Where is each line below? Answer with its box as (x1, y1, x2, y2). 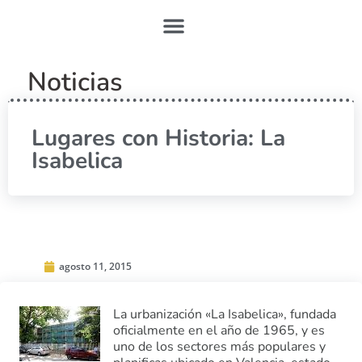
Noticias (27, 65, 122, 99)
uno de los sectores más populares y (113, 338, 326, 356)
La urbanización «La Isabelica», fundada (113, 305, 336, 323)
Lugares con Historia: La (32, 123, 285, 154)
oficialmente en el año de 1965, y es (113, 322, 325, 339)
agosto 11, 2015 (59, 259, 132, 273)
